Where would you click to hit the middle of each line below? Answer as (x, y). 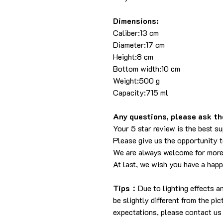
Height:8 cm (133, 57)
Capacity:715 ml (141, 93)
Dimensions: (136, 21)
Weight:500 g (136, 81)
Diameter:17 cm (139, 45)
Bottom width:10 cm (147, 69)
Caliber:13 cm (137, 33)
